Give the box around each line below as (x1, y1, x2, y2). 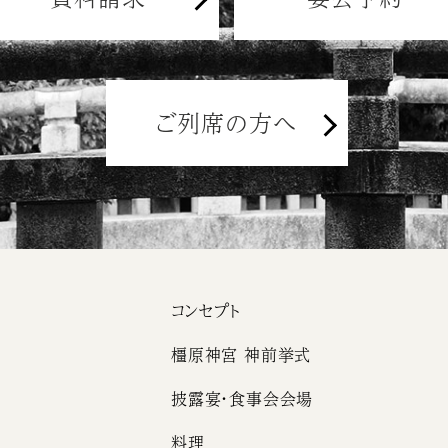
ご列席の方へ (156, 105, 297, 140)
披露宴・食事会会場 (170, 386, 314, 411)
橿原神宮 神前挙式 (170, 342, 312, 367)
